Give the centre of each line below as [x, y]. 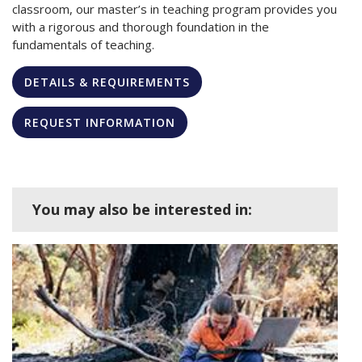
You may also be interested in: [142, 209]
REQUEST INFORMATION [100, 122]
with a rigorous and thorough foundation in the [141, 26]
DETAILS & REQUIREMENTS [107, 82]
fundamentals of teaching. [83, 44]
